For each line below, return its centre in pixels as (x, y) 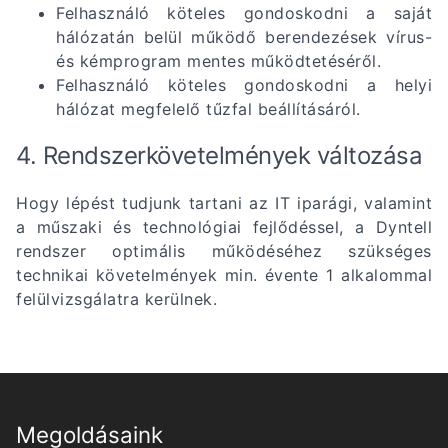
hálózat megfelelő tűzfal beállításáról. (208, 108)
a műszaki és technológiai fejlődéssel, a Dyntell (224, 226)
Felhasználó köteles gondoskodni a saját (244, 12)
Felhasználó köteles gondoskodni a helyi (244, 84)
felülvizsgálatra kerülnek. (116, 298)
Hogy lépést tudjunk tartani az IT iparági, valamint (224, 202)
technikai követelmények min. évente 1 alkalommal (224, 274)
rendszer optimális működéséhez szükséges (224, 250)
